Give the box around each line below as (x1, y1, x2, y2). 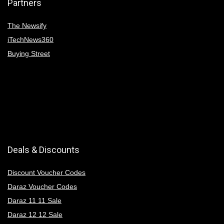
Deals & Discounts (7, 144, 79, 155)
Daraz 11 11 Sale (7, 196, 61, 204)
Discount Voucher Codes (7, 168, 85, 176)
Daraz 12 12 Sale (7, 210, 62, 218)
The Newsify (7, 21, 46, 29)
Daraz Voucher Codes (7, 182, 77, 190)
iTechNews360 (7, 35, 53, 43)
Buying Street (7, 49, 50, 57)
